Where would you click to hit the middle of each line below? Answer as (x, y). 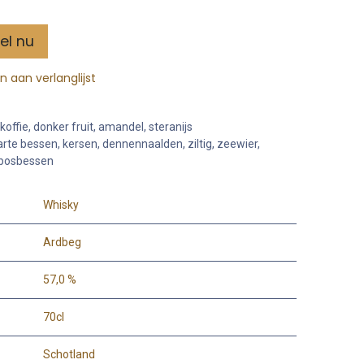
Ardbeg (62, 242)
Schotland (69, 354)
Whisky (61, 204)
